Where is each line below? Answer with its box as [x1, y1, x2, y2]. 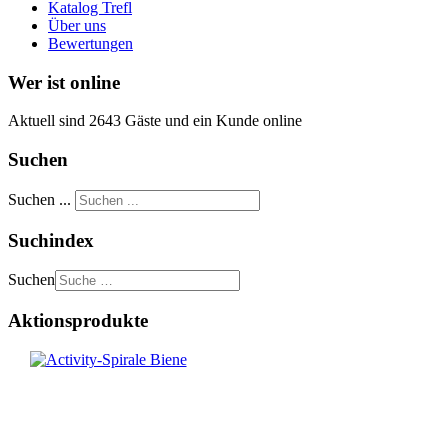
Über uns [48, 16, 106, 34]
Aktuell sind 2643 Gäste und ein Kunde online [8, 112, 302, 130]
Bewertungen [48, 34, 133, 52]
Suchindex [8, 229, 94, 251]
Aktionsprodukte [8, 309, 148, 331]
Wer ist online [8, 71, 120, 93]
